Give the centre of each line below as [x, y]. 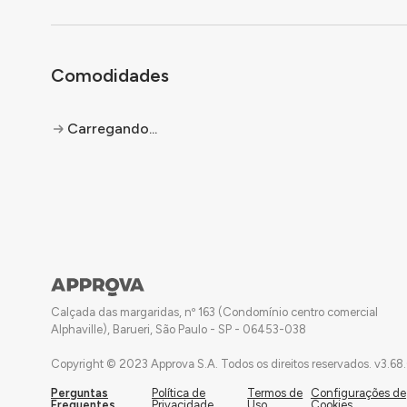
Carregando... [112, 129]
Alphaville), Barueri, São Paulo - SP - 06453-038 [179, 329]
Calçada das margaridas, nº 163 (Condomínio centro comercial [214, 312]
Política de [178, 393]
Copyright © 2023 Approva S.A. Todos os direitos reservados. [211, 364]
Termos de [275, 393]
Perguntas [79, 393]
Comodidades [110, 75]
